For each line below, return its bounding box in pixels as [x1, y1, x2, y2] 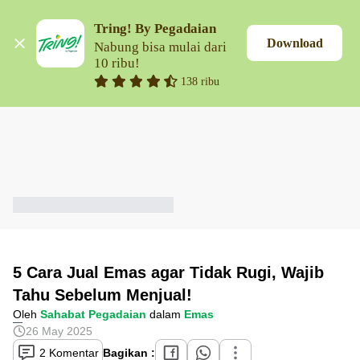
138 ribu [181, 74, 220, 88]
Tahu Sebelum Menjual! [13, 286, 192, 304]
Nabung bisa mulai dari [94, 39, 227, 55]
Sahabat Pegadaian [40, 308, 146, 321]
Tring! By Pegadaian [94, 21, 217, 37]
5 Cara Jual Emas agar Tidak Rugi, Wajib [13, 264, 324, 281]
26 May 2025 [26, 325, 92, 337]
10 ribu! [94, 55, 141, 71]
